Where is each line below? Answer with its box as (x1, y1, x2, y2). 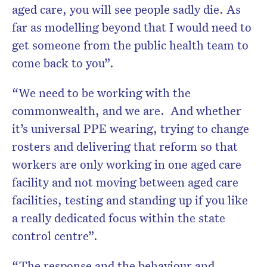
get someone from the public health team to (12, 37, 249, 53)
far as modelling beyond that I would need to (12, 19, 252, 35)
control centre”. (12, 228, 98, 244)
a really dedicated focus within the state (12, 210, 225, 226)
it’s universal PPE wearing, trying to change (12, 120, 249, 136)
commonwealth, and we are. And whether (12, 103, 241, 119)
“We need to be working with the (12, 85, 191, 101)
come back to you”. (12, 55, 114, 71)
